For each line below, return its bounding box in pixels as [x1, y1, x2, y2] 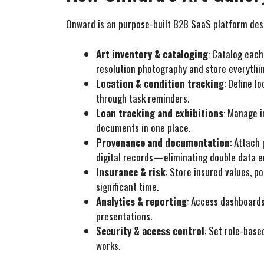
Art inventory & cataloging [96, 46, 208, 61]
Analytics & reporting [96, 193, 187, 209]
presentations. [96, 208, 152, 223]
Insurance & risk [96, 164, 166, 179]
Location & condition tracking [96, 75, 224, 91]
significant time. [96, 179, 159, 194]
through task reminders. [96, 90, 189, 105]
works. [96, 237, 120, 253]
